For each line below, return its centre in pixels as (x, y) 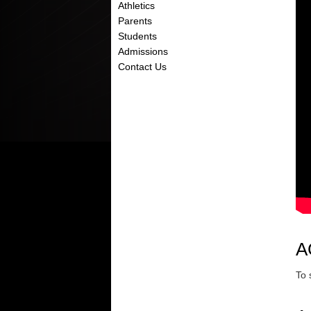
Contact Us (143, 67)
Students (138, 36)
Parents (135, 21)
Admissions (143, 51)
